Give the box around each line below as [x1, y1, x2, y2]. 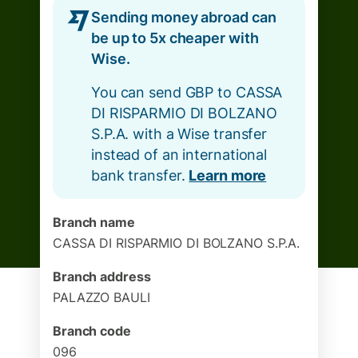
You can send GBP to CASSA [91, 84, 283, 101]
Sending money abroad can [91, 9, 276, 26]
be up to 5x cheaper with [91, 30, 259, 46]
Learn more [189, 167, 267, 184]
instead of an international [91, 146, 268, 163]
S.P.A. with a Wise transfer [91, 125, 268, 142]
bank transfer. [91, 167, 189, 184]
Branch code [53, 323, 131, 339]
